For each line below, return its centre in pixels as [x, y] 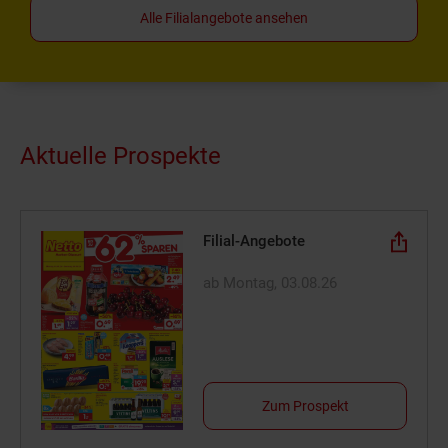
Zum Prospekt [305, 405]
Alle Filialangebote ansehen [224, 18]
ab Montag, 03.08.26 [270, 282]
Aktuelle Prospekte [120, 156]
